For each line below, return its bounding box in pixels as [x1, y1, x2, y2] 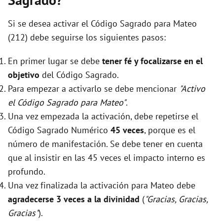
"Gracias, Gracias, [145, 193, 208, 205]
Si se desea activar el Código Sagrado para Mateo [8, 18, 197, 30]
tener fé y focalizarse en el [102, 55, 203, 67]
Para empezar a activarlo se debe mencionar [8, 83, 179, 95]
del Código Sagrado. [39, 69, 119, 81]
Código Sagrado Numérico [8, 124, 110, 136]
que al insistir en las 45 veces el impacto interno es [8, 152, 205, 164]
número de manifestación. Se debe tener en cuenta [8, 138, 203, 150]
